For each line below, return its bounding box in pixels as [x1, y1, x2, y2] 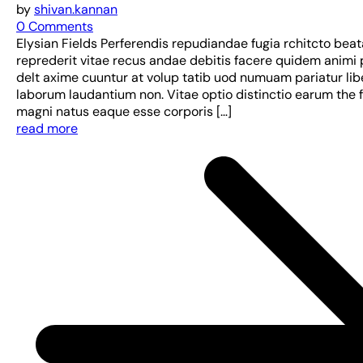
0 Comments [16, 18, 93, 35]
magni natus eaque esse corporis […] [16, 103, 232, 120]
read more [16, 120, 78, 137]
